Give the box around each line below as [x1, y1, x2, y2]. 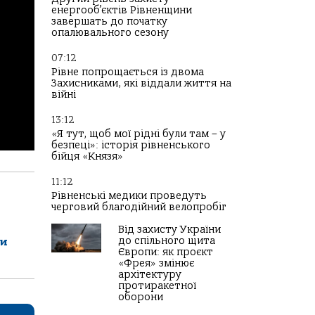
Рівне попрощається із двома [51, 66, 204, 78]
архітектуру [118, 269, 181, 281]
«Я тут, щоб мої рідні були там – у [51, 128, 226, 140]
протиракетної [118, 280, 196, 292]
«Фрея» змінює [118, 257, 194, 269]
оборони [118, 291, 163, 303]
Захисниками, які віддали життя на [51, 77, 231, 89]
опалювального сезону [51, 27, 169, 39]
